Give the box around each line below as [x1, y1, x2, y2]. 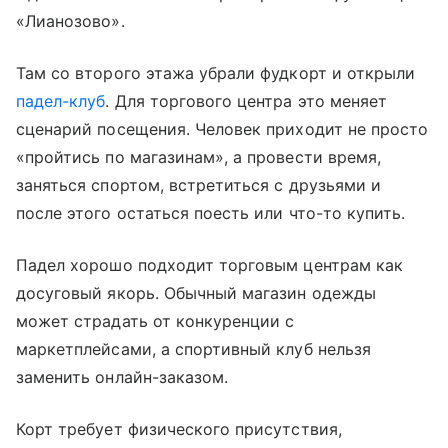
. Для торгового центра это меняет [105, 90, 388, 111]
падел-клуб [16, 90, 106, 111]
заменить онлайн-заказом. [16, 366, 234, 387]
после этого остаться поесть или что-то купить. [16, 202, 406, 223]
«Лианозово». [16, 10, 130, 31]
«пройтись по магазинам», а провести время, [16, 146, 382, 167]
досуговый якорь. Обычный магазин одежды [16, 282, 376, 303]
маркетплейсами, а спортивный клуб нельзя [16, 338, 371, 359]
